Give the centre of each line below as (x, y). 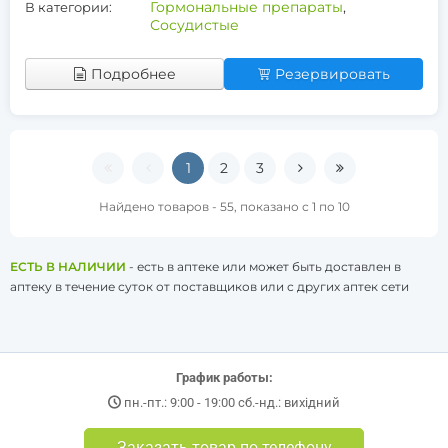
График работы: (224, 377)
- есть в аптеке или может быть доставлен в (263, 266)
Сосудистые (194, 25)
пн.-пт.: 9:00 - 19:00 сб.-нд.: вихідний (232, 402)
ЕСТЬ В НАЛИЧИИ (68, 266)
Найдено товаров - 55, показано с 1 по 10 (224, 206)
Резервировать (332, 74)
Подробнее (133, 74)
